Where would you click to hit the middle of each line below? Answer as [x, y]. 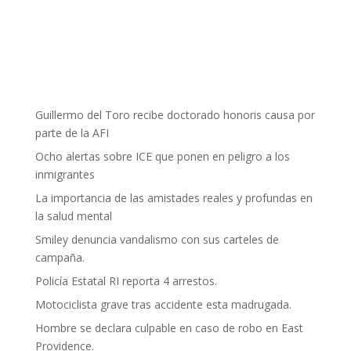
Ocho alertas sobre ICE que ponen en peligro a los [162, 156]
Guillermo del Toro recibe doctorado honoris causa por [175, 115]
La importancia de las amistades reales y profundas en [174, 198]
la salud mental [73, 216]
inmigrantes [65, 174]
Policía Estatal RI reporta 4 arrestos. [126, 281]
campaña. [60, 257]
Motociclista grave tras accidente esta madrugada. [163, 304]
